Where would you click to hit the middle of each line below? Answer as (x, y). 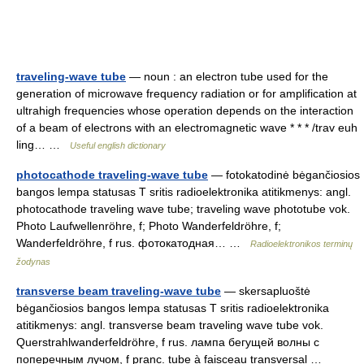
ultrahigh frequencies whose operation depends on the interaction (185, 110)
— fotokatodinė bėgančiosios (284, 175)
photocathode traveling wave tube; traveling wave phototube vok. (183, 209)
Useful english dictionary (118, 145)
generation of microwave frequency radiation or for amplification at (186, 93)
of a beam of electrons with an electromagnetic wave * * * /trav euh (187, 128)
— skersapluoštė (266, 291)
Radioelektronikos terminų (301, 244)
